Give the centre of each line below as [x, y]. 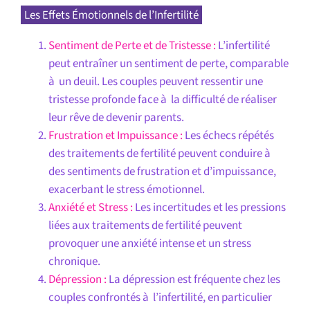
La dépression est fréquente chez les [193, 279]
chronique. [74, 261]
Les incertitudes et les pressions [209, 207]
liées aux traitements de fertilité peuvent [145, 225]
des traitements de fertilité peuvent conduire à [160, 153]
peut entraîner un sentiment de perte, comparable [168, 63]
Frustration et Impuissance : [115, 135]
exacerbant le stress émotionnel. [126, 189]
